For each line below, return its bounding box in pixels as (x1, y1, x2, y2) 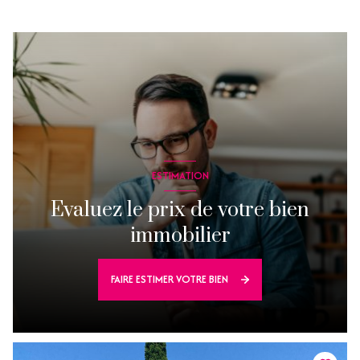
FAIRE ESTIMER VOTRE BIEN (111, 272, 229, 288)
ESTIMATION (151, 168, 209, 184)
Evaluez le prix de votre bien (51, 197, 309, 223)
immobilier (129, 223, 231, 249)
